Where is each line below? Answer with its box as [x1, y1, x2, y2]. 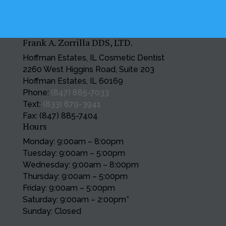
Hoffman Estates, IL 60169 [22, 76, 123, 86]
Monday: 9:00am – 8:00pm [22, 137, 124, 147]
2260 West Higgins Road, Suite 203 [22, 65, 154, 75]
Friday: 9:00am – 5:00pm [22, 183, 115, 193]
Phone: [22, 88, 51, 98]
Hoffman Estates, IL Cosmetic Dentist [22, 53, 164, 63]
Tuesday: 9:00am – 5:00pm [22, 148, 125, 158]
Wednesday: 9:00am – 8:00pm [22, 160, 139, 170]
